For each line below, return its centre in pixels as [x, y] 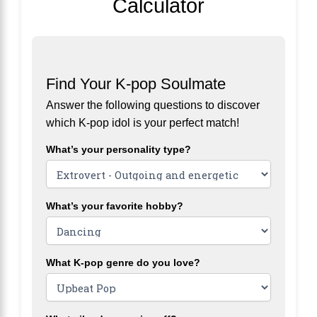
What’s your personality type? [119, 150]
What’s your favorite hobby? [115, 206]
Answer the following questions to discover [153, 105]
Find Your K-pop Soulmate [136, 84]
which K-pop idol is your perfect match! [143, 123]
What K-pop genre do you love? [123, 263]
